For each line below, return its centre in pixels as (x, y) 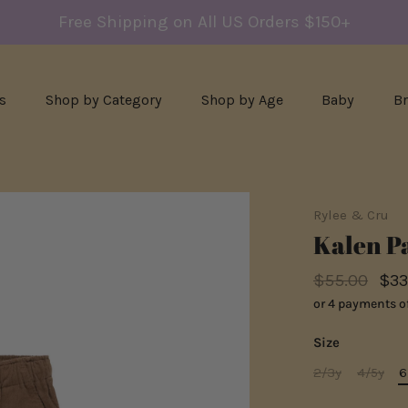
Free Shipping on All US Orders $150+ (204, 22)
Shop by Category (103, 99)
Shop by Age (242, 99)
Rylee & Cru (351, 215)
